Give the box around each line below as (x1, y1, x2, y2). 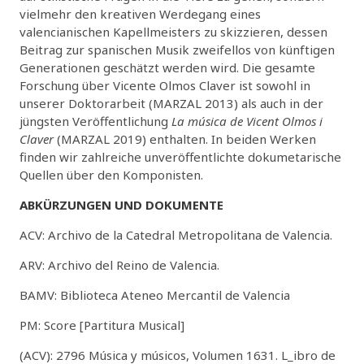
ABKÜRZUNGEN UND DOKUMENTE (19, 196, 223, 213)
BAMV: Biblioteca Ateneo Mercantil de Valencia (19, 286, 290, 303)
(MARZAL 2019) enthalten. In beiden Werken (54, 130, 316, 147)
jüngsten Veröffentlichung (19, 112, 171, 129)
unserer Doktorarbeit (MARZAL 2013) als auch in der (19, 94, 323, 111)
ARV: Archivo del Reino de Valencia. (19, 256, 219, 273)
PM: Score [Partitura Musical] (19, 316, 184, 333)
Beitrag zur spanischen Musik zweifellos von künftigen (19, 41, 335, 58)
